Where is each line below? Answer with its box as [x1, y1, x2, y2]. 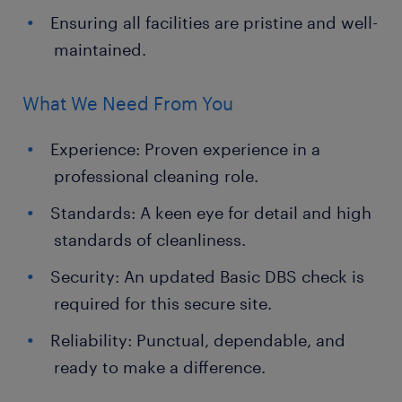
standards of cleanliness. [54, 230, 246, 249]
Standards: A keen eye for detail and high [50, 203, 371, 223]
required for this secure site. [54, 293, 272, 313]
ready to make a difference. [54, 357, 266, 377]
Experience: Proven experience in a [50, 139, 320, 159]
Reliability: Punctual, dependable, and [50, 330, 345, 350]
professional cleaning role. [54, 166, 258, 186]
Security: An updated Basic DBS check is [50, 267, 364, 286]
